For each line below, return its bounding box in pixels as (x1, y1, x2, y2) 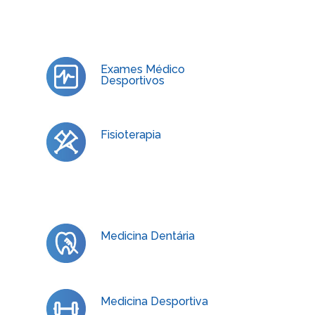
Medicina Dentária (100, 229, 195, 243)
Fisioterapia (100, 128, 161, 141)
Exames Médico (100, 63, 185, 76)
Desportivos (100, 74, 165, 87)
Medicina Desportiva (100, 295, 208, 308)
